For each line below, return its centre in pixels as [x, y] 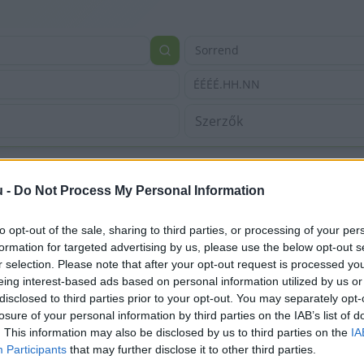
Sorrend [217, 50]
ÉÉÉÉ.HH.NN [227, 84]
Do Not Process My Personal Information [139, 191]
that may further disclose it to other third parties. [191, 350]
